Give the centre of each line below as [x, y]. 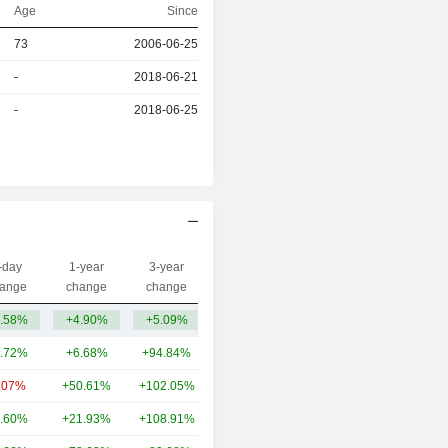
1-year [86, 267]
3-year [166, 267]
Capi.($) [264, 277]
